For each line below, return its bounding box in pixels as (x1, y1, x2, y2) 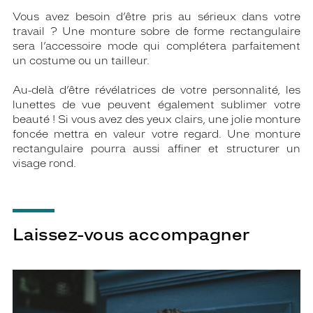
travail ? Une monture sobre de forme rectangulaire (13, 25, 300, 38)
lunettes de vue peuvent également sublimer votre (13, 99, 300, 112)
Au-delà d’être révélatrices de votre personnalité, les (13, 84, 300, 97)
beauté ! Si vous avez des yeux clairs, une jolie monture (13, 113, 300, 126)
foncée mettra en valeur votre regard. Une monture (13, 128, 300, 141)
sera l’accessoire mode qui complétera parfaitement (13, 40, 300, 53)
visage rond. (13, 157, 79, 170)
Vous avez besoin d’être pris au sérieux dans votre (13, 10, 300, 24)
